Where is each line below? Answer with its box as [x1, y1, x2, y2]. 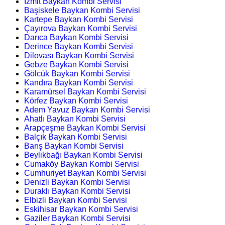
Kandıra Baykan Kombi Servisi [24, 78, 133, 87]
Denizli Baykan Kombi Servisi [24, 177, 130, 186]
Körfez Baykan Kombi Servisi [24, 96, 128, 105]
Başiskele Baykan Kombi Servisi [24, 6, 140, 15]
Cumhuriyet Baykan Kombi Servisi [24, 168, 146, 177]
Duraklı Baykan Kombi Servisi [24, 186, 131, 195]
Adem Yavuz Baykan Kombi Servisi [24, 105, 150, 114]
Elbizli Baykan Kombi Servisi [24, 195, 127, 204]
